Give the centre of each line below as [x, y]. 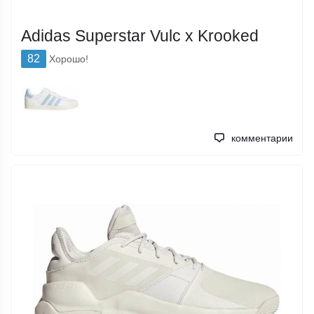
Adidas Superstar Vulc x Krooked [140, 35]
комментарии [262, 138]
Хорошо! [69, 59]
